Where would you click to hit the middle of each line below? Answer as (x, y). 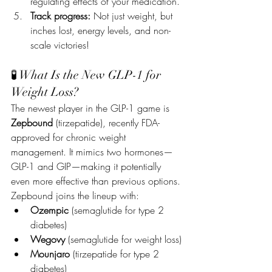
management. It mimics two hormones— (92, 152)
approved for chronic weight (70, 137)
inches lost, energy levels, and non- (100, 30)
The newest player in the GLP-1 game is (92, 108)
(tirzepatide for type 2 (116, 254)
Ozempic (49, 210)
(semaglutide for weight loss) (123, 239)
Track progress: (60, 16)
